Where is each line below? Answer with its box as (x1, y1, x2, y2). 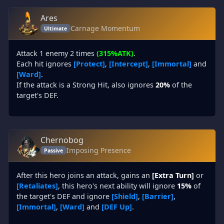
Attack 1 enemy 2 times (16, 48, 96, 58)
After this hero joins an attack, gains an (16, 170, 152, 180)
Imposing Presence (66, 145, 131, 155)
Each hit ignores (16, 59, 73, 68)
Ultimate (43, 24, 67, 32)
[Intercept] (109, 59, 148, 68)
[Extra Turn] (152, 170, 194, 180)
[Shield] (111, 191, 138, 201)
